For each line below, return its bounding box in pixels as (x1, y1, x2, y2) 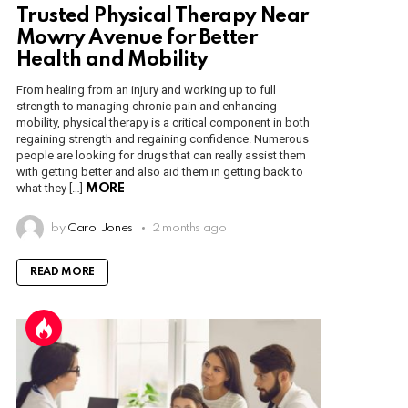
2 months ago (151, 221, 227, 234)
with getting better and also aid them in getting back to (16, 164, 303, 178)
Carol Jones (66, 221, 133, 234)
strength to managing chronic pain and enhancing (16, 98, 277, 113)
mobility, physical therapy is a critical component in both (16, 115, 310, 129)
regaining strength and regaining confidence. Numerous (16, 131, 309, 146)
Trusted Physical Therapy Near (16, 5, 309, 26)
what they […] (16, 180, 86, 195)
